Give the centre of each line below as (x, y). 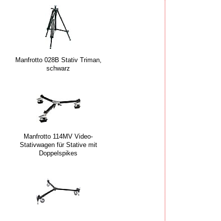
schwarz (58, 69)
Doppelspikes (58, 153)
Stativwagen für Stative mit (58, 145)
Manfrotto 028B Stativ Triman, (58, 60)
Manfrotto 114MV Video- (58, 136)
